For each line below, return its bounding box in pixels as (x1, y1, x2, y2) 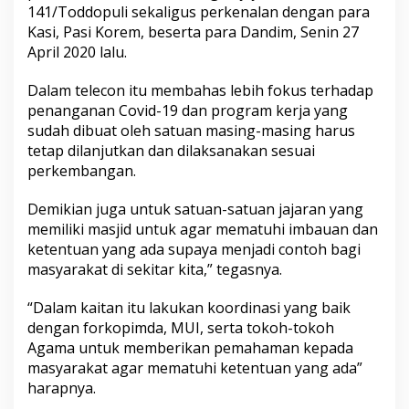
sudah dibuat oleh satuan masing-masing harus (27, 121, 355, 141)
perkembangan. (27, 161, 136, 181)
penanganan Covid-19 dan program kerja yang (27, 100, 348, 121)
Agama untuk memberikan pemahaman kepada (27, 338, 353, 358)
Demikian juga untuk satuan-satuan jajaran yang (27, 199, 363, 219)
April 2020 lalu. (27, 42, 127, 62)
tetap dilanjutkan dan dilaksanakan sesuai (27, 141, 315, 161)
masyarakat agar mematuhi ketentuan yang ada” (27, 358, 362, 378)
